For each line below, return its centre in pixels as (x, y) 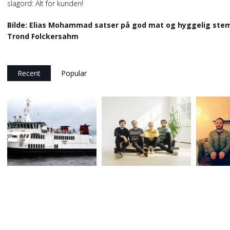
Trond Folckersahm (43, 36)
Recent (29, 73)
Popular (74, 73)
